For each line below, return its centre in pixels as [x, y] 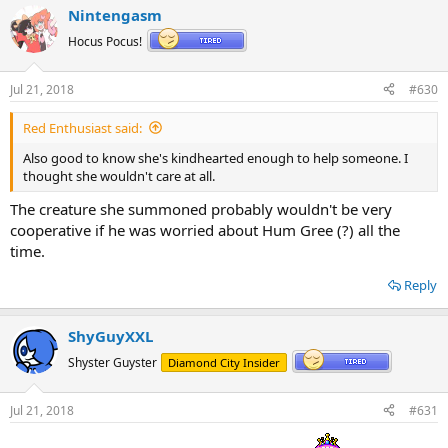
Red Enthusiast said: [82, 127]
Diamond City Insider [224, 363]
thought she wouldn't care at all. [119, 175]
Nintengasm [115, 15]
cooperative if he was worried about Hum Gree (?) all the [205, 230]
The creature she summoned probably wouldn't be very [201, 209]
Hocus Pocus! [105, 42]
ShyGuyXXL [110, 336]
